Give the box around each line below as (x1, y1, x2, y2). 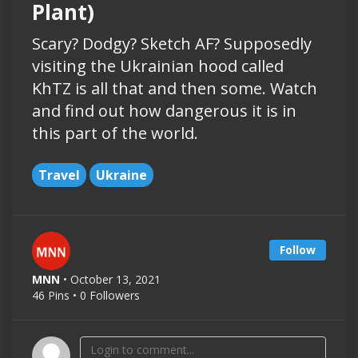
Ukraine (96, 166, 147, 185)
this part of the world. (32, 122, 198, 145)
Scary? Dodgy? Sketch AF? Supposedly (32, 33, 312, 55)
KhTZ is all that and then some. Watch (32, 78, 317, 100)
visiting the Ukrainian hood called (32, 55, 284, 78)
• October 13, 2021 (63, 272, 161, 288)
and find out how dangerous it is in (32, 100, 296, 122)
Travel (38, 166, 80, 185)
